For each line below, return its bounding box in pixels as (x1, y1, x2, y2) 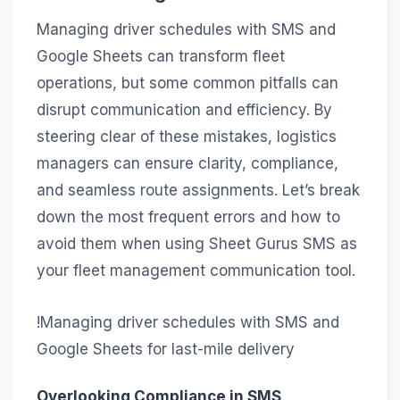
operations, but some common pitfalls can (36, 74, 338, 93)
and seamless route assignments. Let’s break (36, 181, 360, 200)
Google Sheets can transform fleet (36, 47, 285, 66)
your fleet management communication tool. (36, 262, 355, 280)
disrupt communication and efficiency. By (36, 101, 332, 120)
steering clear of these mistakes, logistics (36, 128, 337, 146)
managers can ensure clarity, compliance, (36, 154, 338, 173)
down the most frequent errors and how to (36, 208, 340, 227)
